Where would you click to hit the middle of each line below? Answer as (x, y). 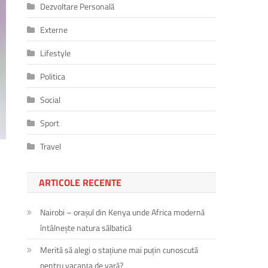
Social (51, 99)
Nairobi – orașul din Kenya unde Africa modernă (123, 212)
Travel (51, 146)
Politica (53, 76)
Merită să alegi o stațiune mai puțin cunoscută (119, 249)
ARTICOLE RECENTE (80, 182)
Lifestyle (56, 53)
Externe (54, 29)
